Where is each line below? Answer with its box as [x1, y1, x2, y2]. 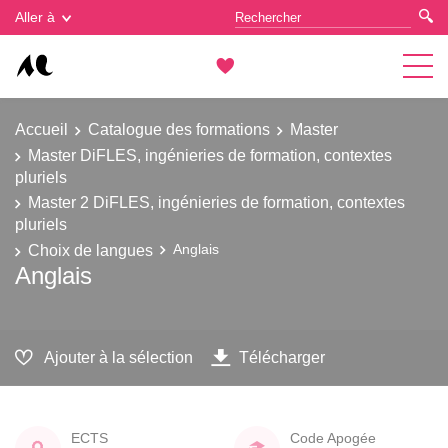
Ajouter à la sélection [44, 348, 193, 366]
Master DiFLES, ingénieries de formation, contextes [28, 145, 392, 164]
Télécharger [239, 348, 325, 366]
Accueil [15, 120, 68, 138]
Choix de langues [28, 240, 153, 259]
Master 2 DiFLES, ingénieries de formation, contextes [28, 193, 405, 211]
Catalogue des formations [88, 120, 270, 138]
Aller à [15, 9, 55, 25]
